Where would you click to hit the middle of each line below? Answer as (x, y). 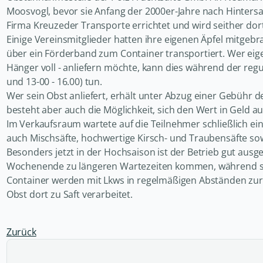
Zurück (21, 232)
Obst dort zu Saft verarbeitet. (69, 195)
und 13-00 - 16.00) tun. (54, 82)
